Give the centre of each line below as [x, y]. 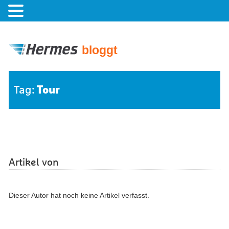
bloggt [100, 50]
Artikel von [34, 163]
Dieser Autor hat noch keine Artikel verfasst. [79, 195]
